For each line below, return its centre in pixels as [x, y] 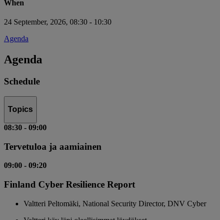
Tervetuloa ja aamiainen [53, 146]
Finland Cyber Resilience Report [69, 184]
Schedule [22, 81]
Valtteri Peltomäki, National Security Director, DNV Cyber [115, 203]
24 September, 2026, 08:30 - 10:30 [58, 22]
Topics [20, 110]
